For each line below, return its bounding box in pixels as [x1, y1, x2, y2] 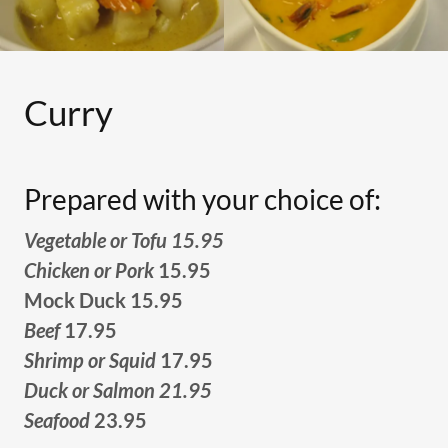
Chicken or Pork [24, 258, 154, 282]
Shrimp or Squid [24, 348, 156, 372]
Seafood [24, 408, 90, 432]
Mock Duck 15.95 [24, 288, 187, 312]
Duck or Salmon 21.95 [24, 378, 212, 402]
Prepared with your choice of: [24, 182, 381, 216]
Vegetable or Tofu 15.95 [24, 228, 224, 252]
